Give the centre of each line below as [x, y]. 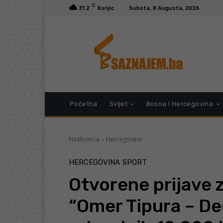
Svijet [118, 104]
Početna [84, 104]
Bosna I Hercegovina [180, 104]
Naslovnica [84, 139]
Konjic [106, 8]
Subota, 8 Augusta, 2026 [164, 8]
